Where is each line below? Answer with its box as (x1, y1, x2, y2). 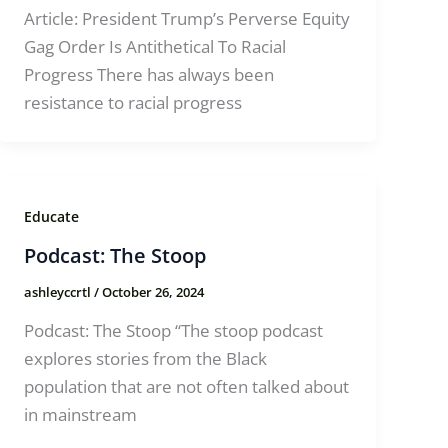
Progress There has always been (24, 62, 275, 86)
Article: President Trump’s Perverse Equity (24, 6, 351, 30)
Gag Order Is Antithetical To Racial (24, 34, 287, 58)
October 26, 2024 (102, 283, 205, 302)
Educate (24, 206, 80, 226)
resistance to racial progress (24, 90, 243, 114)
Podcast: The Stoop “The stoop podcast (24, 318, 324, 342)
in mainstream (24, 402, 138, 426)
